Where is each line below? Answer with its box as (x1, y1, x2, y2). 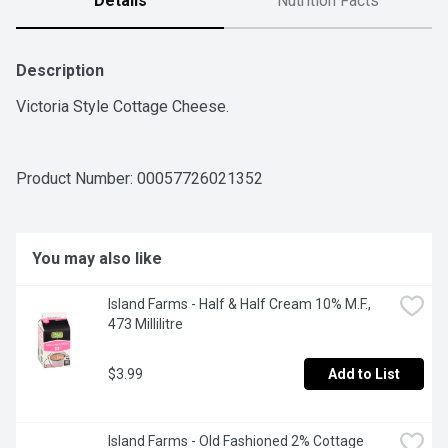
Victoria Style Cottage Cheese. (16, 97, 229, 117)
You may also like (32, 249, 162, 269)
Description (16, 61, 104, 81)
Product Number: (16, 169, 137, 189)
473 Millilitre (108, 316, 183, 333)
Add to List (328, 366, 400, 383)
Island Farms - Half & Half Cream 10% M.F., (108, 296, 371, 313)
